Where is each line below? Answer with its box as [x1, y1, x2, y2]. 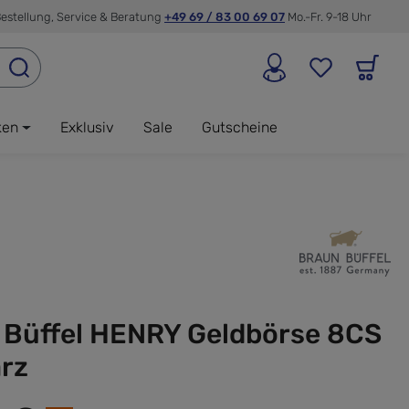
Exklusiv [59, 118, 114, 136]
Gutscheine [201, 118, 278, 136]
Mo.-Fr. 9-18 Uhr [288, 9, 372, 24]
